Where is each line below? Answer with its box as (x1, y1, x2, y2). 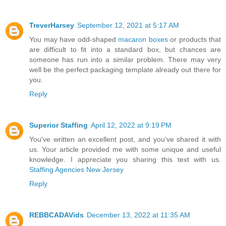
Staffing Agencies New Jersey (29, 165, 124, 174)
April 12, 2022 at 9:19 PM (91, 121, 172, 129)
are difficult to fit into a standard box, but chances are (29, 45, 221, 53)
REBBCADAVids (29, 210, 84, 219)
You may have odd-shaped (29, 35, 118, 43)
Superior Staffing (29, 121, 88, 129)
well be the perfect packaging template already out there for (29, 65, 221, 74)
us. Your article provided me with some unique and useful (29, 145, 221, 153)
